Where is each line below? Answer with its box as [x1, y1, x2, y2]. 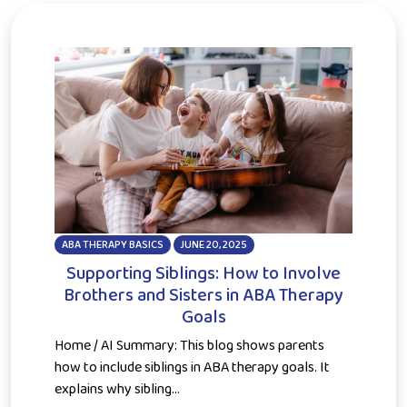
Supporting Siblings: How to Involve [66, 258, 341, 288]
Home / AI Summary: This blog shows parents [55, 333, 324, 357]
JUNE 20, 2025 [180, 235, 248, 253]
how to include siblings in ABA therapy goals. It [55, 355, 330, 379]
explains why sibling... [55, 377, 180, 401]
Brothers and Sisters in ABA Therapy [64, 280, 343, 310]
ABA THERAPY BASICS [61, 235, 164, 253]
